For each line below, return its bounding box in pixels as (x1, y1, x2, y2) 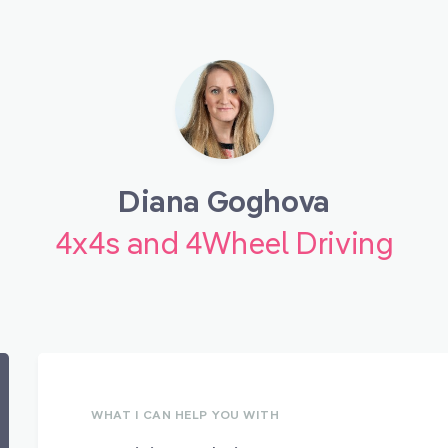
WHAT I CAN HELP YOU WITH (91, 407, 280, 422)
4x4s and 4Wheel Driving (54, 224, 394, 262)
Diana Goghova (118, 182, 330, 220)
